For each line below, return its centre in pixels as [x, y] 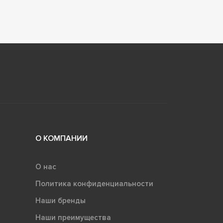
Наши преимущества [73, 217]
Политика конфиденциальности [94, 183]
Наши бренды [60, 200]
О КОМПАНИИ [61, 138]
